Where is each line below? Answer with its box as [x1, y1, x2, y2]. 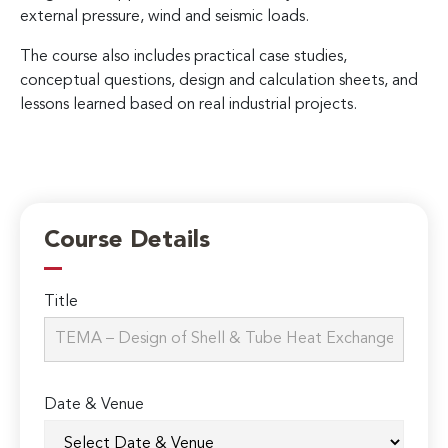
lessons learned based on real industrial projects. [20, 96, 357, 113]
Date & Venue [44, 397, 145, 414]
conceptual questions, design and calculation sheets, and [20, 72, 418, 89]
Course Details [44, 229, 211, 254]
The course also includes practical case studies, [20, 48, 347, 65]
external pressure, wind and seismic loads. [20, 8, 309, 25]
